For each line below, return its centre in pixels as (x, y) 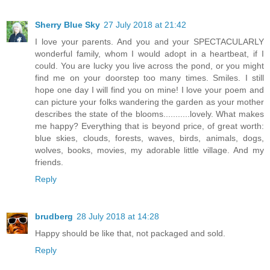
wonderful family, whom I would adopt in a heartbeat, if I (149, 54)
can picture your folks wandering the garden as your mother (149, 102)
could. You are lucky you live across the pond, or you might (149, 66)
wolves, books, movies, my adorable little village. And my (149, 150)
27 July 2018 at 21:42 (145, 25)
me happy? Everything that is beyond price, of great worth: (149, 126)
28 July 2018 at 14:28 (118, 217)
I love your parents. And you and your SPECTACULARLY (149, 42)
